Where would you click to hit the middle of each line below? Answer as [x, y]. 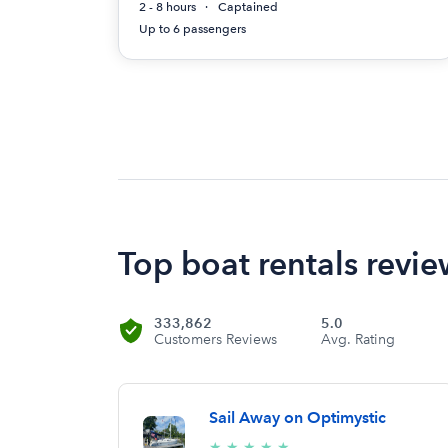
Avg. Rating [358, 339]
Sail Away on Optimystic [297, 417]
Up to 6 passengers [192, 28]
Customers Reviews [216, 339]
